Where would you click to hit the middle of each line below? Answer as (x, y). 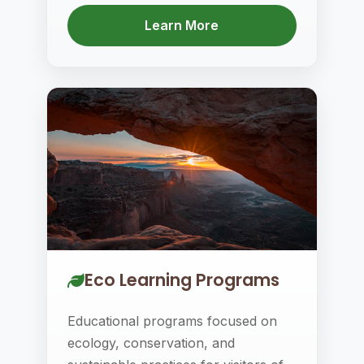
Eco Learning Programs (182, 280)
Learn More (182, 25)
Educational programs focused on (172, 321)
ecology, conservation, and (151, 343)
